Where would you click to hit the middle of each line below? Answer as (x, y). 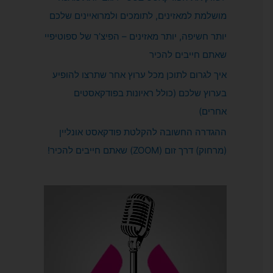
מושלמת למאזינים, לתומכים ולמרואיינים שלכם (138, 15)
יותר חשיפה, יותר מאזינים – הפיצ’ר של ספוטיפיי (136, 36)
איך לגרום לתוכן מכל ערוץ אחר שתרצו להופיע (140, 75)
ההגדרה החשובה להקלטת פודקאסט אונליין (143, 132)
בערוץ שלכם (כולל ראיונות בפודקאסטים (150, 93)
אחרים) (213, 112)
